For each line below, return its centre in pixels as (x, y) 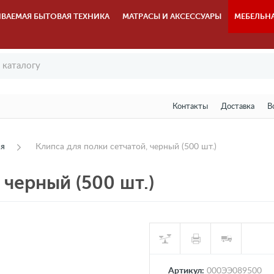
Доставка (237, 107)
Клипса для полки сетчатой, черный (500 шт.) (126, 147)
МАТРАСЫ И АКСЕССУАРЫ (172, 16)
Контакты (190, 107)
